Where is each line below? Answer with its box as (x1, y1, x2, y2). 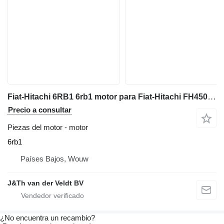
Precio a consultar (8, 105, 71, 114)
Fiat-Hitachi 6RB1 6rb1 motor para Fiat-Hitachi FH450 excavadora (207, 92, 216, 102)
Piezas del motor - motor (7, 123, 88, 132)
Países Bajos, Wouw (20, 154, 88, 163)
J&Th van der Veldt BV (7, 179, 83, 187)
